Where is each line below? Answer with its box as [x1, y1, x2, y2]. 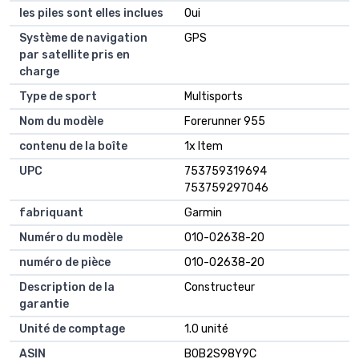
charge [19, 65, 59, 79]
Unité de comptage [19, 322, 125, 337]
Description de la [19, 280, 115, 295]
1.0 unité [184, 322, 228, 337]
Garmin [184, 206, 222, 220]
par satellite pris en [19, 48, 130, 63]
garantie [19, 297, 69, 312]
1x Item [184, 139, 223, 154]
